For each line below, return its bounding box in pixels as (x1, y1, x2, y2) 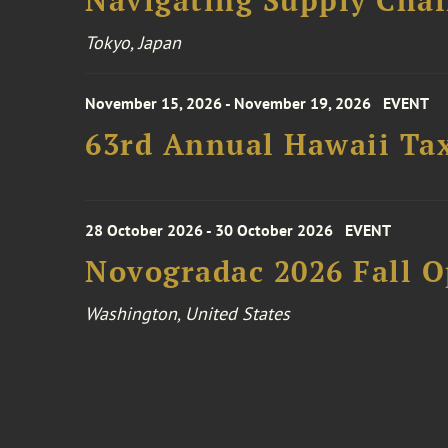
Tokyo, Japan (85, 31, 182, 54)
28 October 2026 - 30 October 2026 (85, 220, 334, 240)
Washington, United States (85, 302, 291, 325)
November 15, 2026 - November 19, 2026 (85, 93, 372, 113)
